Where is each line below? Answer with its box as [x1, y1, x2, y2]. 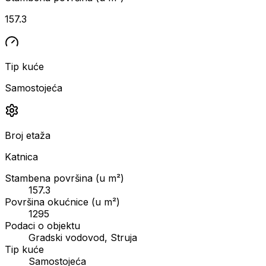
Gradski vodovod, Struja [28, 231, 137, 243]
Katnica [5, 150, 38, 163]
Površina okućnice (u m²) [5, 195, 120, 208]
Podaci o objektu [5, 219, 80, 232]
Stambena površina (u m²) [5, 172, 124, 184]
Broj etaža [5, 129, 50, 141]
